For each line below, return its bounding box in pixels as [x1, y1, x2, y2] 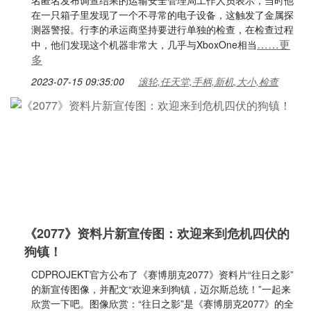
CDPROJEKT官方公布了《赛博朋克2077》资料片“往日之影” [31, 267, 294, 281]
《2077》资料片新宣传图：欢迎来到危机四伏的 [24, 224, 289, 242]
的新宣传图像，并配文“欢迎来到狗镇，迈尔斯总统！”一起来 [31, 282, 291, 296]
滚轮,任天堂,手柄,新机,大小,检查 [138, 74, 278, 88]
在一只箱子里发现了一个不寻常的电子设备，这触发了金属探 [31, 8, 294, 22]
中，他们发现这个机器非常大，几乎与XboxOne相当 [31, 37, 257, 51]
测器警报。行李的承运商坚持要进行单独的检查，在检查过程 [31, 22, 294, 36]
